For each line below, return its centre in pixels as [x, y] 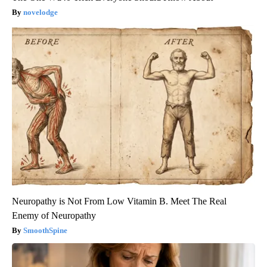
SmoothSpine [45, 231]
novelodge [41, 13]
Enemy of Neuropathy [54, 216]
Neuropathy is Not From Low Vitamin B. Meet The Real [119, 201]
